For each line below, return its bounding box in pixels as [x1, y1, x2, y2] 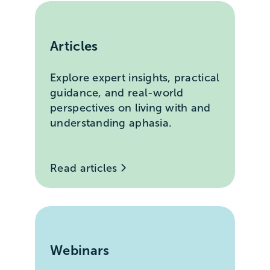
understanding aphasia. [50, 116, 172, 129]
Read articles [50, 162, 121, 174]
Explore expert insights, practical [50, 71, 220, 84]
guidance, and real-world [50, 86, 184, 99]
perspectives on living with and [50, 101, 211, 114]
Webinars [50, 243, 110, 259]
